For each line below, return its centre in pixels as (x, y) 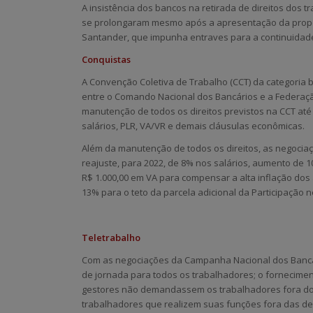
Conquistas (107, 60)
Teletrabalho (111, 237)
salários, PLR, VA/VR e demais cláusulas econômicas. (194, 126)
